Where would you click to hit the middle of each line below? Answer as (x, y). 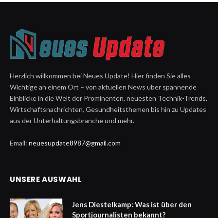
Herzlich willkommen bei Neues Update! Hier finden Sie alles (100, 75)
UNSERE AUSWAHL (46, 179)
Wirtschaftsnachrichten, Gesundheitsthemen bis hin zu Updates (108, 109)
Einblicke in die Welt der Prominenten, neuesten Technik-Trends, (109, 98)
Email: (19, 143)
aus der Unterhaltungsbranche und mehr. (72, 120)
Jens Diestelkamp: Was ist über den (132, 204)
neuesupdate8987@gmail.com (75, 143)
